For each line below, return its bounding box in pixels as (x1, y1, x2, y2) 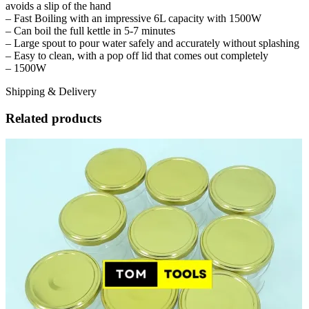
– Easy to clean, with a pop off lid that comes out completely (6, 49, 268, 61)
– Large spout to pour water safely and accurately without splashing (6, 37, 299, 49)
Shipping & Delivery (6, 85, 97, 97)
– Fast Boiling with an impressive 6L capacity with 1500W (6, 12, 261, 24)
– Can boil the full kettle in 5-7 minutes (6, 24, 175, 37)
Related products (6, 110, 101, 126)
